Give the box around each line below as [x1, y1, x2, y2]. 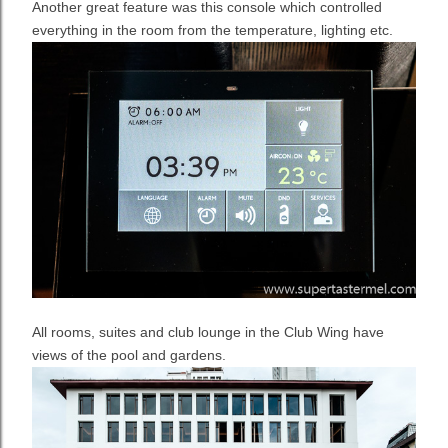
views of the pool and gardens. [32, 347, 226, 363]
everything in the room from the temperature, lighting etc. [32, 22, 393, 38]
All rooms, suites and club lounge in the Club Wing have [32, 324, 384, 340]
